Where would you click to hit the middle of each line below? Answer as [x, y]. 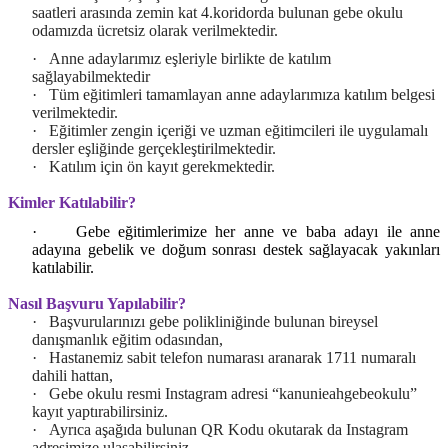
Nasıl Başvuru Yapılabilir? [97, 303]
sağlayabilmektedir [91, 77]
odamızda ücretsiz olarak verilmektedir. [155, 30]
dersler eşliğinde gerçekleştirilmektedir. [154, 149]
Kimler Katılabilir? [72, 203]
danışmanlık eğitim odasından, [127, 339]
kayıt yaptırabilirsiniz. [100, 411]
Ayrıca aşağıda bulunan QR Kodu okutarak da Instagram [228, 429]
